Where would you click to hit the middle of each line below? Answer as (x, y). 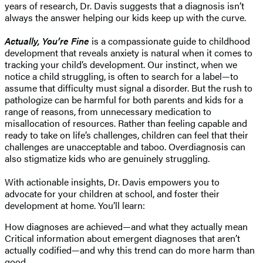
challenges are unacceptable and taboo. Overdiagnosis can (125, 146)
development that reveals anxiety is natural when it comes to (129, 52)
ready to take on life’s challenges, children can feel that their (127, 134)
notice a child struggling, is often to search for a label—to (122, 76)
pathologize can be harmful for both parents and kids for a (124, 99)
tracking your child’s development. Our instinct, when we (121, 64)
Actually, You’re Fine (47, 41)
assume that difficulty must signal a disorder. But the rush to (129, 87)
